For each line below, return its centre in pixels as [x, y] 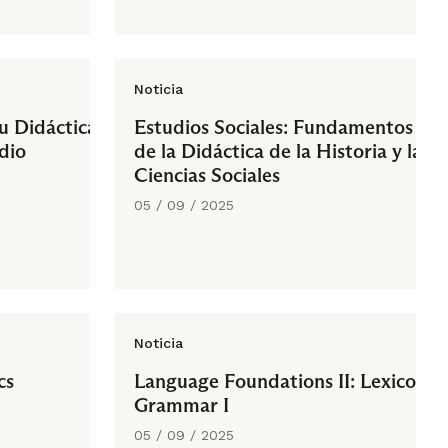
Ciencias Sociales [207, 175]
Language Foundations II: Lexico [275, 381]
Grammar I [181, 405]
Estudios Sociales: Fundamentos [273, 127]
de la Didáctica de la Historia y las [282, 151]
